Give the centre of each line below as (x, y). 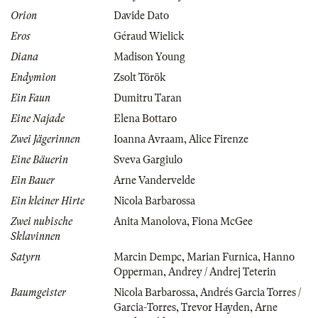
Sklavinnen (35, 236)
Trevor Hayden (215, 307)
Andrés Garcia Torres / (251, 292)
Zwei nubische (42, 221)
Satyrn (26, 257)
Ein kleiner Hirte (48, 201)
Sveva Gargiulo (148, 159)
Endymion (33, 77)
